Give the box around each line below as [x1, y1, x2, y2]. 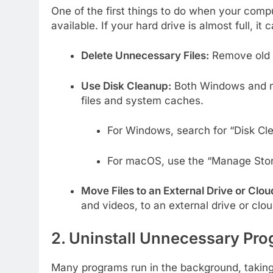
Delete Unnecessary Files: [80, 49, 209, 62]
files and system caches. [80, 94, 204, 107]
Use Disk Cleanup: [80, 79, 171, 92]
